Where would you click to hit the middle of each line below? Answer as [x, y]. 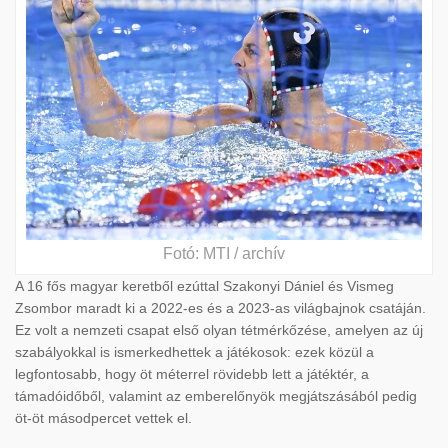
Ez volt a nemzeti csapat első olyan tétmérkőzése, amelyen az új [219, 329]
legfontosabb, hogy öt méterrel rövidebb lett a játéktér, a [192, 373]
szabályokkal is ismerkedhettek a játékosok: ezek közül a [194, 351]
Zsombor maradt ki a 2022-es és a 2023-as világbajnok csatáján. [220, 307]
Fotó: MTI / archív [224, 253]
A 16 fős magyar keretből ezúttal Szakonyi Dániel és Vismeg [204, 285]
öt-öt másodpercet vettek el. [103, 417]
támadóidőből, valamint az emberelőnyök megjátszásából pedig [216, 395]
